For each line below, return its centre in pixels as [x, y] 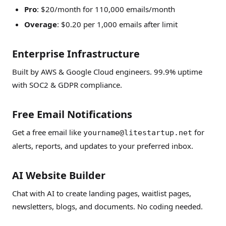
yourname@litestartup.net [138, 133]
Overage [41, 24]
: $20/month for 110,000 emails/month [106, 9]
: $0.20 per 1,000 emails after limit [117, 24]
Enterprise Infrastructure [76, 54]
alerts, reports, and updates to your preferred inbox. [103, 146]
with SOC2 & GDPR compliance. [67, 85]
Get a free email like [48, 132]
